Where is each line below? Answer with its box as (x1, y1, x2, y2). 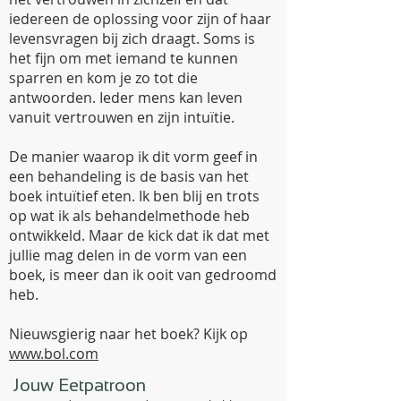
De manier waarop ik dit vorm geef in (9, 147, 258, 166)
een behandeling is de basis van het (9, 166, 249, 186)
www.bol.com (9, 344, 98, 363)
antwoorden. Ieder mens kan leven (9, 88, 243, 107)
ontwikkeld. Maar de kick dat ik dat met (9, 226, 269, 245)
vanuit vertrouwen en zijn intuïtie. (9, 107, 242, 127)
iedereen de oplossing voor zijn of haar (9, 9, 271, 29)
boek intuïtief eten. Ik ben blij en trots (9, 186, 260, 206)
